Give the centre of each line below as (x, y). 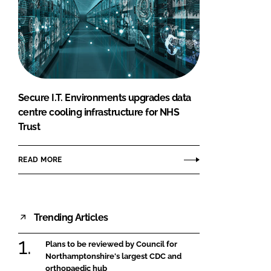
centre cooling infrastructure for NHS (99, 113)
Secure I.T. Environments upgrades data (105, 98)
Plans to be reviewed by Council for (111, 244)
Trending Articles (71, 217)
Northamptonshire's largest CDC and (113, 256)
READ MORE (40, 159)
